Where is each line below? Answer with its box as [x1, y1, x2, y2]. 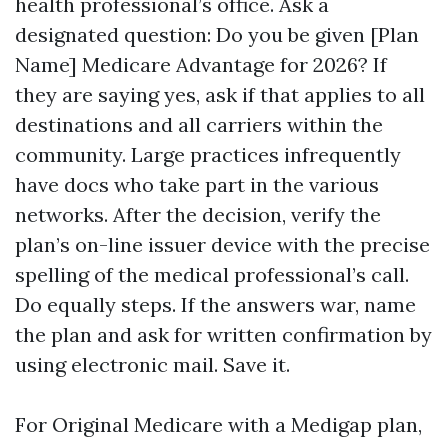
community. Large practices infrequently [15, 142, 401, 167]
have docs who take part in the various [15, 172, 379, 197]
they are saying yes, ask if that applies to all [15, 82, 425, 107]
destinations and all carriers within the [15, 112, 383, 137]
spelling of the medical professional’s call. [15, 262, 409, 287]
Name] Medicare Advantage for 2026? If [15, 52, 387, 77]
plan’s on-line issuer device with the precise [15, 232, 430, 257]
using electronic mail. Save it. [15, 352, 290, 377]
